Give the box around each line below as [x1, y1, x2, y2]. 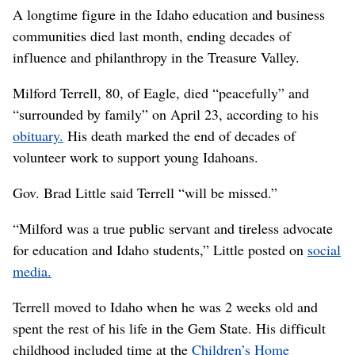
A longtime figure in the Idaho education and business [13, 4, 325, 24]
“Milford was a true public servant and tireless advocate [13, 218, 333, 238]
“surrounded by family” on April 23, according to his [13, 104, 319, 124]
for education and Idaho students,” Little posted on [13, 239, 307, 259]
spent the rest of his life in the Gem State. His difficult [13, 318, 326, 338]
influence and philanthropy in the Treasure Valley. [13, 47, 300, 67]
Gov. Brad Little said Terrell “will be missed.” [13, 182, 277, 202]
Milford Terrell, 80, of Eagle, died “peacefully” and [13, 82, 309, 102]
